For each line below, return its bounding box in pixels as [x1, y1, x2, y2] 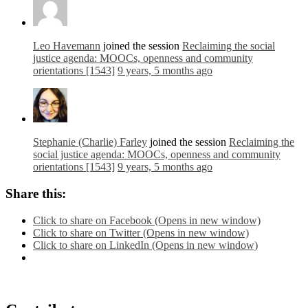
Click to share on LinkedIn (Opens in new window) [33, 239, 258, 251]
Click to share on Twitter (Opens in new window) [33, 226, 249, 239]
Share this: [5, 186, 66, 201]
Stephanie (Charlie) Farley [33, 136, 147, 148]
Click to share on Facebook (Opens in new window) [33, 214, 261, 226]
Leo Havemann [33, 40, 100, 52]
